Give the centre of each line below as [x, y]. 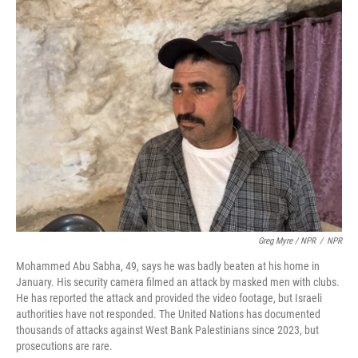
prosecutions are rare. [64, 346]
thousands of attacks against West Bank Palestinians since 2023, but [167, 330]
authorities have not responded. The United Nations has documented [168, 314]
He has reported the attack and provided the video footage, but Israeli [169, 298]
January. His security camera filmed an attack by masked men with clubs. [178, 282]
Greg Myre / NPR [287, 241]
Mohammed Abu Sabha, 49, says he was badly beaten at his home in [168, 266]
